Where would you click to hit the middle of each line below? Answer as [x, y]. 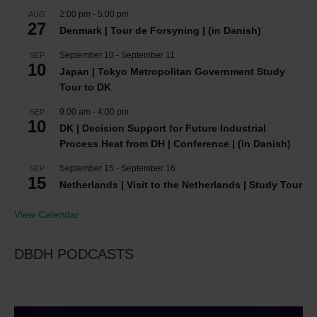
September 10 [87, 56]
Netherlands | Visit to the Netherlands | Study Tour [181, 185]
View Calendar [47, 215]
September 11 [148, 56]
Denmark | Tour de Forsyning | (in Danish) [160, 31]
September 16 [148, 169]
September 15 [87, 169]
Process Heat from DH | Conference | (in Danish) [175, 144]
